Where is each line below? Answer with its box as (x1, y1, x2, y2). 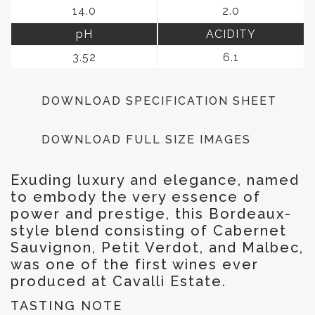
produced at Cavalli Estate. (11, 272, 226, 290)
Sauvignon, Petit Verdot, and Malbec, (11, 238, 304, 256)
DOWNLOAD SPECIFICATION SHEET (41, 94, 277, 108)
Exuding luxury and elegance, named (11, 171, 300, 188)
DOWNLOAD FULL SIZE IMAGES (41, 132, 251, 146)
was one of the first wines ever (11, 255, 259, 273)
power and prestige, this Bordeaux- (11, 205, 292, 222)
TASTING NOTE (11, 297, 122, 313)
